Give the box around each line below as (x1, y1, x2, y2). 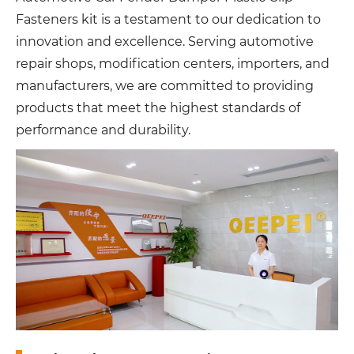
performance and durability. (16, 122, 190, 137)
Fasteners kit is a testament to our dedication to (16, 11, 321, 27)
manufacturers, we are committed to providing (16, 77, 314, 93)
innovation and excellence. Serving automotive (16, 33, 314, 49)
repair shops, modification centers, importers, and (16, 55, 330, 71)
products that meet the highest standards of (16, 100, 300, 115)
